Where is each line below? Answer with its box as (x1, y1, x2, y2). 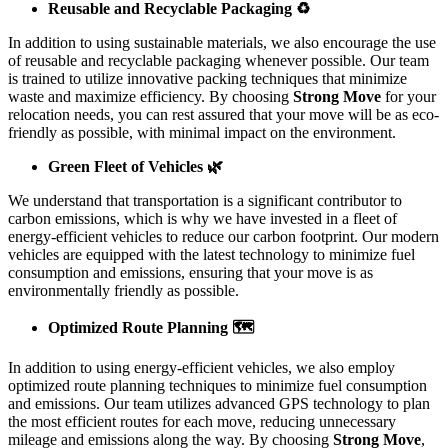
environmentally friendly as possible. (8, 282, 239, 300)
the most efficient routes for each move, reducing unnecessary (8, 413, 396, 431)
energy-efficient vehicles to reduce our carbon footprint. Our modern (8, 228, 439, 246)
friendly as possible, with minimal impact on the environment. (8, 124, 396, 142)
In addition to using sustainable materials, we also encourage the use (8, 34, 436, 52)
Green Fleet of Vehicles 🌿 (48, 158, 223, 176)
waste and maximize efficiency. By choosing (8, 88, 293, 106)
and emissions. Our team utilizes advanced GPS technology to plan (8, 395, 430, 413)
